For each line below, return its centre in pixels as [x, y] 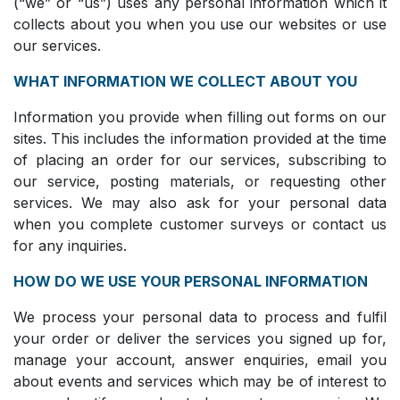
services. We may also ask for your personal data [200, 202]
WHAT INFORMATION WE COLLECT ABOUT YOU [185, 81]
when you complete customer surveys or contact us [200, 224]
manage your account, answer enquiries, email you [200, 359]
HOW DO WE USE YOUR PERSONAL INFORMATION [191, 281]
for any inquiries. [70, 245]
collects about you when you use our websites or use [200, 24]
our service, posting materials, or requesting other [200, 181]
